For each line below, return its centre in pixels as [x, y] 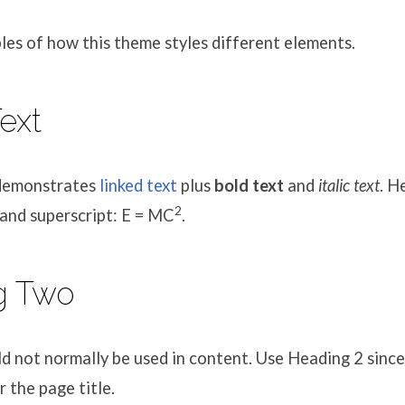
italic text [349, 185]
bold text [249, 185]
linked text [138, 185]
